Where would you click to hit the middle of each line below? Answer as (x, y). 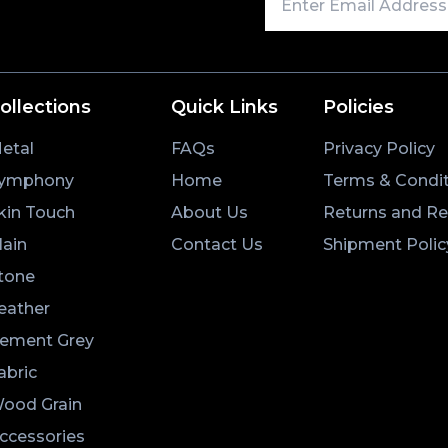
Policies (358, 106)
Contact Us (216, 244)
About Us (209, 212)
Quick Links (224, 106)
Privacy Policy (378, 148)
